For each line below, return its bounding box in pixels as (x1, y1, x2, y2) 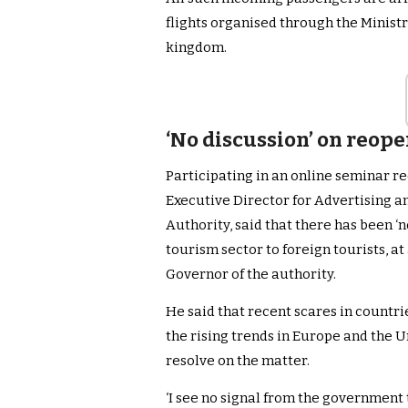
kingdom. (166, 39, 227, 56)
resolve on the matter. (166, 352, 310, 370)
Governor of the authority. (166, 266, 336, 283)
